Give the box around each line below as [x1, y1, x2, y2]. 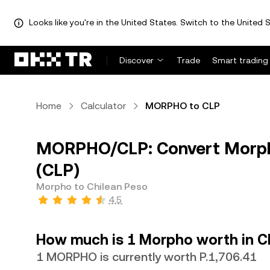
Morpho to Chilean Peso [36, 181, 148, 192]
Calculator [81, 100, 126, 111]
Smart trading [212, 55, 268, 65]
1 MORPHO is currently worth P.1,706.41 [36, 250, 257, 264]
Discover [119, 55, 154, 65]
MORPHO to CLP [145, 100, 220, 111]
